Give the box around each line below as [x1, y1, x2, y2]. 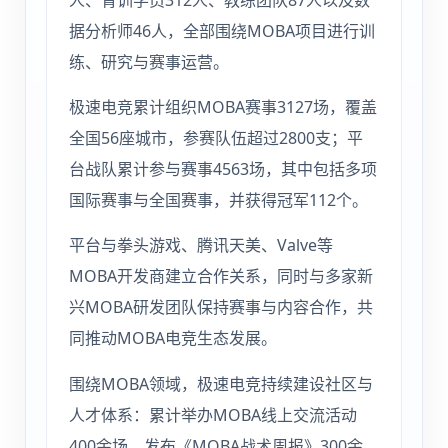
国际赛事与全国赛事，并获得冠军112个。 [69, 188, 369, 211]
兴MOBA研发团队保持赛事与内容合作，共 [69, 296, 374, 319]
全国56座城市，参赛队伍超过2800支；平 [69, 126, 364, 149]
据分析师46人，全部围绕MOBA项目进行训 [69, 19, 376, 42]
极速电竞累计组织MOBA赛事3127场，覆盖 [69, 95, 378, 118]
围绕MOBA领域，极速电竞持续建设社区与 [69, 372, 374, 395]
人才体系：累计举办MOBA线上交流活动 [69, 403, 358, 426]
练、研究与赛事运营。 [69, 50, 230, 73]
